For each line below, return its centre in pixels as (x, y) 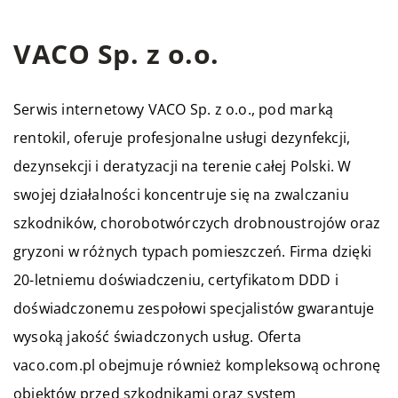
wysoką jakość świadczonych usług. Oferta (158, 337)
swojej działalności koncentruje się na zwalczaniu (181, 195)
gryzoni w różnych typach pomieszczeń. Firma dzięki (193, 251)
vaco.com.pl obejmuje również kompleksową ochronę (197, 365)
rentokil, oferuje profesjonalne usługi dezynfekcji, (182, 138)
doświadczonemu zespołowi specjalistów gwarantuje (194, 308)
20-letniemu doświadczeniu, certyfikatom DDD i (176, 280)
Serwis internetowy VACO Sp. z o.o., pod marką (174, 109)
